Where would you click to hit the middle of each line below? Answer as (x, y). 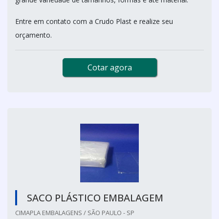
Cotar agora (109, 67)
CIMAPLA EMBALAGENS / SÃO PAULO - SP (75, 212)
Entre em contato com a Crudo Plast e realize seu (94, 21)
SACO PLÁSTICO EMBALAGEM (95, 197)
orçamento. (33, 35)
